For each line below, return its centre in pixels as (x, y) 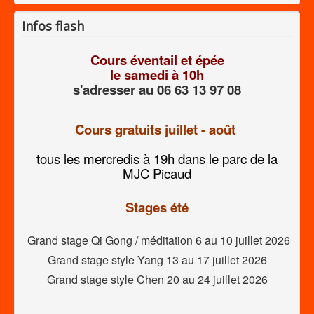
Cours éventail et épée (157, 60)
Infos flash (53, 26)
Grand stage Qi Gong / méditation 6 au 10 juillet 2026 (157, 240)
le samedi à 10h (157, 74)
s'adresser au (115, 89)
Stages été (157, 207)
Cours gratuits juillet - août (157, 129)
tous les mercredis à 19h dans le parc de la (157, 158)
